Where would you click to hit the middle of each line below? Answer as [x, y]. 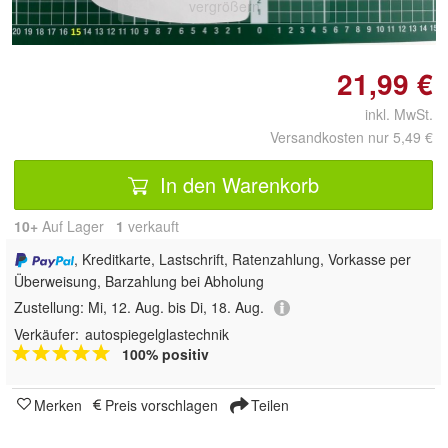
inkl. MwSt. [391, 114]
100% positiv [165, 354]
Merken [58, 405]
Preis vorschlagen [161, 405]
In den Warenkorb [236, 185]
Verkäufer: [46, 334]
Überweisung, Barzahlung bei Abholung [139, 280]
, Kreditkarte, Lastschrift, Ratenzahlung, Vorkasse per [242, 259]
